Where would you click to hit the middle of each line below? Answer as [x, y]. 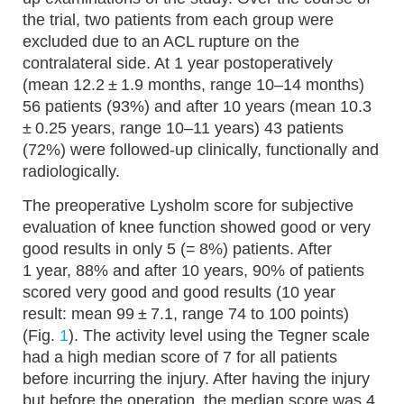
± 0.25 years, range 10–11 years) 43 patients [183, 128]
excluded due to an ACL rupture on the [161, 41]
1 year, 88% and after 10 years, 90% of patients [193, 271]
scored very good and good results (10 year [179, 292]
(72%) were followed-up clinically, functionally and [201, 150]
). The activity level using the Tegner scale [219, 335]
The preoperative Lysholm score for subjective [188, 206]
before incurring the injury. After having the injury [196, 379]
